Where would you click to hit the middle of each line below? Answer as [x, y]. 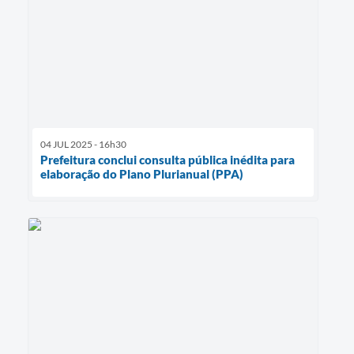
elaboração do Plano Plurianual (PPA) [142, 173]
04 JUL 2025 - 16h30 [83, 144]
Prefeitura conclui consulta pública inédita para [168, 159]
